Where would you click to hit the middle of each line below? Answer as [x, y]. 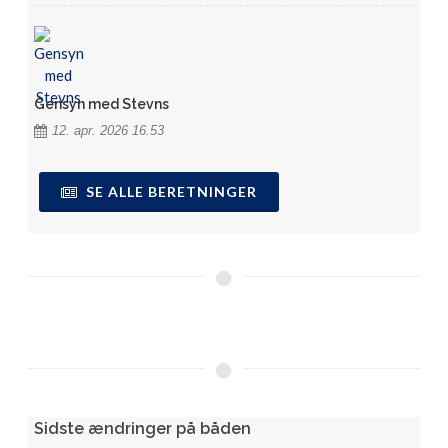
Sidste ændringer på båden [143, 428]
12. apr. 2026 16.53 [108, 130]
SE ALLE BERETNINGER [170, 191]
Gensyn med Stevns [102, 104]
